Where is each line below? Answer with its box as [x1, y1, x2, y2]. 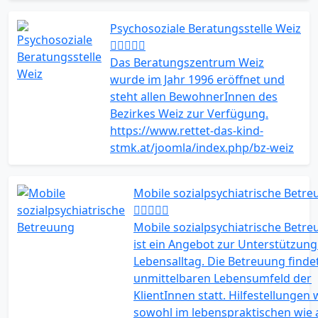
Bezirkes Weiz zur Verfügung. [110, 106, 268, 121]
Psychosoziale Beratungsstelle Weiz [110, 21, 301, 36]
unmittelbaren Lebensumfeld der [133, 270, 312, 286]
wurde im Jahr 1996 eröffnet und [110, 72, 285, 87]
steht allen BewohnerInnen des [110, 89, 278, 104]
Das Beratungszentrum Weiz [110, 55, 264, 70]
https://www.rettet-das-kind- [110, 123, 263, 138]
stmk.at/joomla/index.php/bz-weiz [110, 140, 294, 155]
